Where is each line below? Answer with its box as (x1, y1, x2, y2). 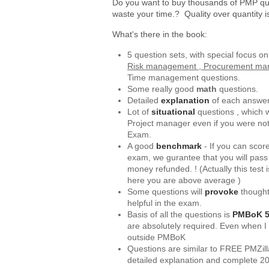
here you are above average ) (127, 175, 241, 186)
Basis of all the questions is (127, 210, 232, 220)
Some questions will (127, 187, 205, 197)
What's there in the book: (112, 29, 207, 40)
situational (151, 107, 198, 117)
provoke (205, 187, 241, 197)
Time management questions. (127, 73, 240, 83)
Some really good (127, 84, 196, 94)
